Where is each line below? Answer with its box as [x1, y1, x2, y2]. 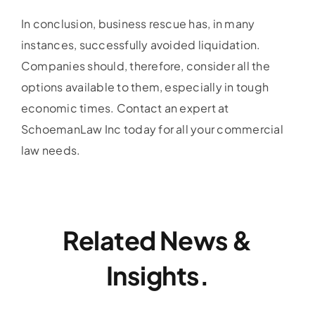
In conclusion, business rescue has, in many [20, 16, 255, 32]
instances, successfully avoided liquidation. [20, 37, 261, 53]
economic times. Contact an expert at [20, 101, 229, 116]
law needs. [20, 143, 81, 158]
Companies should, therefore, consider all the [20, 58, 270, 74]
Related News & [63, 224, 252, 257]
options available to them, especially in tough [20, 79, 269, 95]
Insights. [105, 259, 210, 292]
